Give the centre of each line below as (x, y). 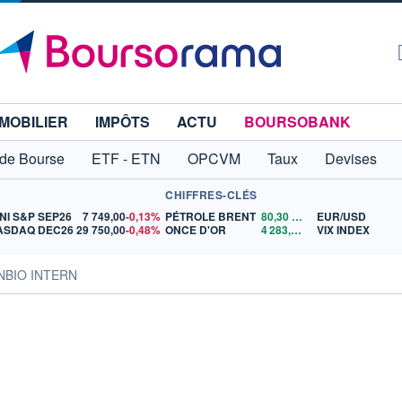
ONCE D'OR (196, 230)
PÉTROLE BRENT (210, 216)
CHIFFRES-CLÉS (211, 195)
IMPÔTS (122, 122)
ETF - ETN (126, 158)
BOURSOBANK (297, 122)
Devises (351, 158)
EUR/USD (341, 216)
